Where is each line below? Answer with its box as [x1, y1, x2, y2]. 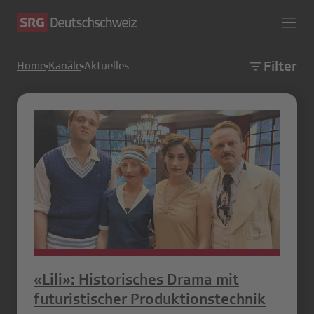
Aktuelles [84, 60, 129, 72]
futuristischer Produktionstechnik [34, 289, 266, 308]
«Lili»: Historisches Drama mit [34, 270, 239, 288]
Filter [264, 58, 297, 74]
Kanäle [48, 60, 81, 72]
